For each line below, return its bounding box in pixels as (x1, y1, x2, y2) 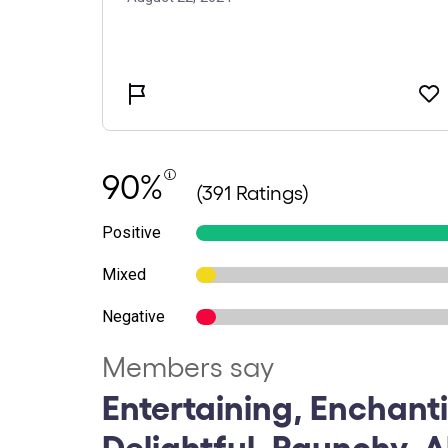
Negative (102, 307, 165, 326)
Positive (102, 223, 161, 242)
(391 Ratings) (196, 180, 309, 204)
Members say (102, 349, 274, 382)
